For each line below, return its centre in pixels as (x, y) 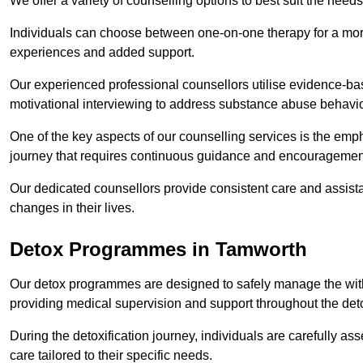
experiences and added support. (102, 53)
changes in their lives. (72, 208)
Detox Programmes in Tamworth (158, 250)
